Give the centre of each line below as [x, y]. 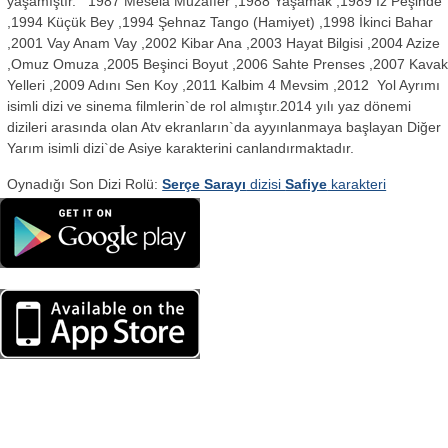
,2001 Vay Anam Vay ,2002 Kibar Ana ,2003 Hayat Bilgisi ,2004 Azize [224, 43]
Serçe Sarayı [204, 183]
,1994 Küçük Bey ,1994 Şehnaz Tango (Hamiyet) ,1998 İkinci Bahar [220, 22]
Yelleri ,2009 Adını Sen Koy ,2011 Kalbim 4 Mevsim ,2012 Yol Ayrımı [224, 85]
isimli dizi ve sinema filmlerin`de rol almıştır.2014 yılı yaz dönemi [209, 106]
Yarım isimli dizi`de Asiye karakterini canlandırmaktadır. [181, 148]
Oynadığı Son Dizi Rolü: [85, 183]
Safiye [306, 183]
